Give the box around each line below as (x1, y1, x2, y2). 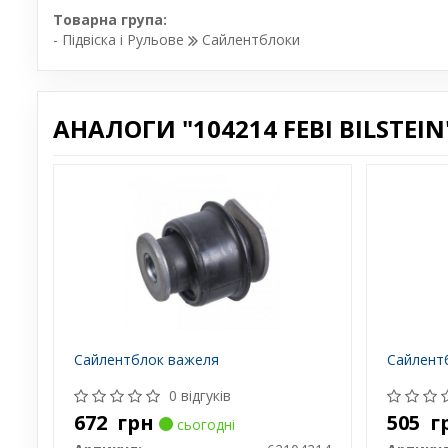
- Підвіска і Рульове (53, 30, 188, 50)
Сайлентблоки (198, 30, 300, 50)
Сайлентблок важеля (73, 350, 219, 370)
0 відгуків (168, 386, 231, 406)
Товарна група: (53, 10, 167, 30)
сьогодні (172, 415, 235, 435)
